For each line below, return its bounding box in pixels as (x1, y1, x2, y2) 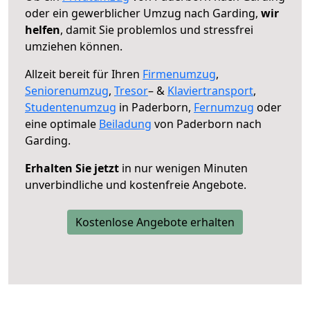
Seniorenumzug (25, 82, 109, 98)
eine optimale (25, 116, 99, 131)
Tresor (114, 82, 148, 98)
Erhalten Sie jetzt (25, 160, 119, 176)
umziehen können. (25, 38, 122, 54)
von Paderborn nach (152, 116, 262, 131)
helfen (25, 21, 60, 37)
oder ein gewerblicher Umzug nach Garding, (25, 5, 261, 21)
